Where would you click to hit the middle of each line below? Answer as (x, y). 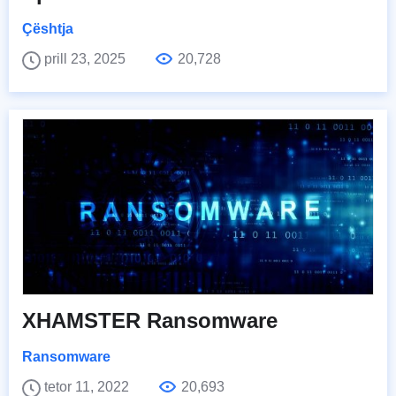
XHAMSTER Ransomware (150, 320)
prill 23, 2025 (87, 58)
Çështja (48, 28)
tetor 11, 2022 (88, 386)
